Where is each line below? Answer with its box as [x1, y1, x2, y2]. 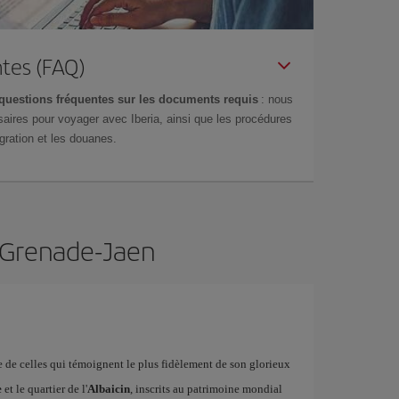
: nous [258, 93, 293, 106]
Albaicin [86, 382, 130, 395]
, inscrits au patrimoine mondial [129, 382, 282, 395]
